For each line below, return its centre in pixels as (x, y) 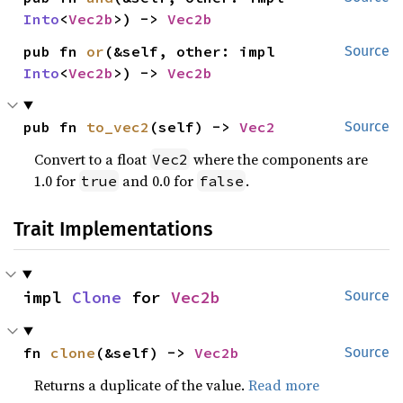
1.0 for (57, 180)
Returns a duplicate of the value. (142, 385)
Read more (284, 385)
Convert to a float (93, 159)
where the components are (279, 159)
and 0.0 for (158, 180)
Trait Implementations (113, 228)
